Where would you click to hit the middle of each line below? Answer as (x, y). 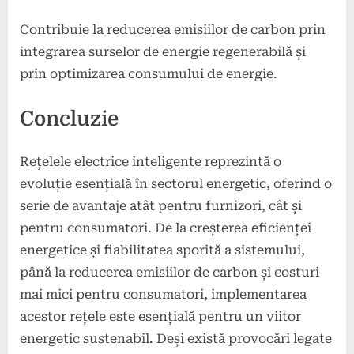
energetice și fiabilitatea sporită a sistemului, (162, 250)
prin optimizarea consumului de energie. (149, 73)
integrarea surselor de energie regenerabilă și (163, 51)
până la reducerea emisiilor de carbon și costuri (169, 272)
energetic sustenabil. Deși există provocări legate (176, 338)
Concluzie (69, 119)
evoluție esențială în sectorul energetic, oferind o (176, 183)
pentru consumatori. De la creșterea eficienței (166, 228)
